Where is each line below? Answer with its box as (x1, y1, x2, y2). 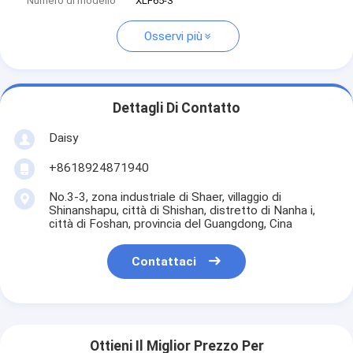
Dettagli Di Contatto (113, 100, 240, 117)
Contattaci (132, 255, 197, 269)
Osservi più (143, 29, 203, 44)
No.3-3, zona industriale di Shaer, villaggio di (48, 189, 281, 204)
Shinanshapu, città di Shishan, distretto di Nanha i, (48, 203, 315, 217)
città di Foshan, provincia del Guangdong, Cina (48, 216, 292, 231)
